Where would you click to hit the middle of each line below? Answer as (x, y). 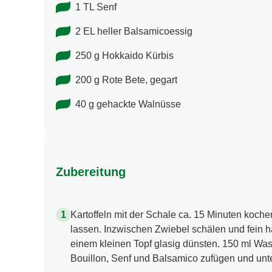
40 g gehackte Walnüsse (128, 104)
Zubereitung (91, 172)
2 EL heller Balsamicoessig (134, 32)
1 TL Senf (96, 7)
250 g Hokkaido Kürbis (124, 56)
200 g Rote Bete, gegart (126, 80)
